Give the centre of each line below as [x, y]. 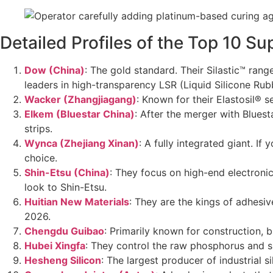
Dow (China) [55, 70]
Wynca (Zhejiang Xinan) [82, 144]
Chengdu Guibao [64, 231]
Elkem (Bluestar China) [80, 114]
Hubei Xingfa [55, 246]
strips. [38, 129]
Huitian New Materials [77, 202]
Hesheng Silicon [63, 261]
